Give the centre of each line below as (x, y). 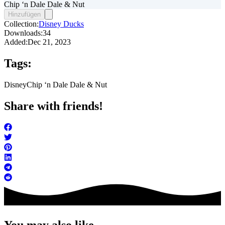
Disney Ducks (61, 24)
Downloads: (23, 33)
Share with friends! (53, 106)
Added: (16, 42)
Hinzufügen (24, 15)
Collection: (21, 24)
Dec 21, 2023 (49, 42)
